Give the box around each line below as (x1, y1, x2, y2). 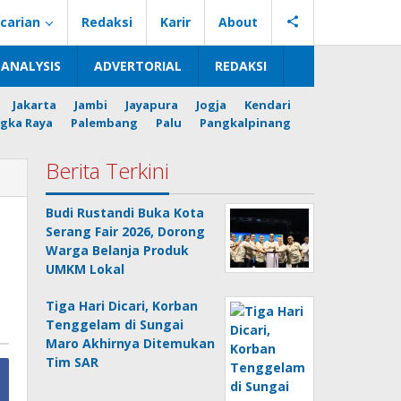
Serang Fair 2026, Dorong (46, 223, 206, 240)
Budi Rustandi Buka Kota (46, 204, 205, 221)
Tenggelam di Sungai (46, 316, 184, 333)
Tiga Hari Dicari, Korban (46, 297, 199, 314)
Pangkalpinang (200, 115, 291, 131)
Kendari (244, 97, 291, 113)
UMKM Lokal (46, 260, 125, 277)
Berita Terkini (46, 156, 170, 185)
